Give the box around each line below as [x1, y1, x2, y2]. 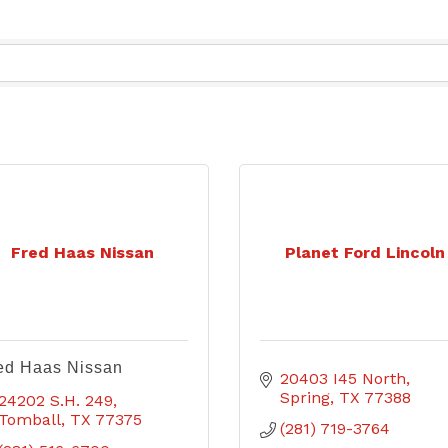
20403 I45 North [280, 369, 406, 388]
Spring [280, 388, 330, 407]
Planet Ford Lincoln [285, 243, 446, 262]
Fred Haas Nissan [11, 243, 155, 262]
